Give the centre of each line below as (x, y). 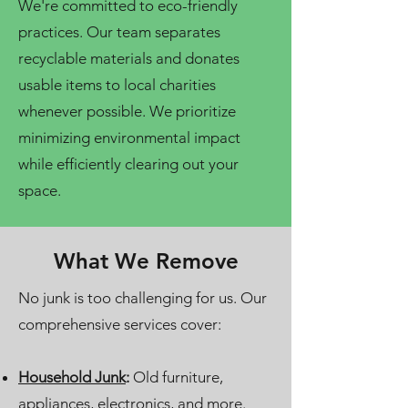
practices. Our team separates (119, 32)
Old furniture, (178, 377)
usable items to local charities (117, 85)
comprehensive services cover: (120, 324)
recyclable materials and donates (129, 58)
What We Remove (146, 261)
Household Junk (72, 377)
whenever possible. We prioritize (127, 111)
